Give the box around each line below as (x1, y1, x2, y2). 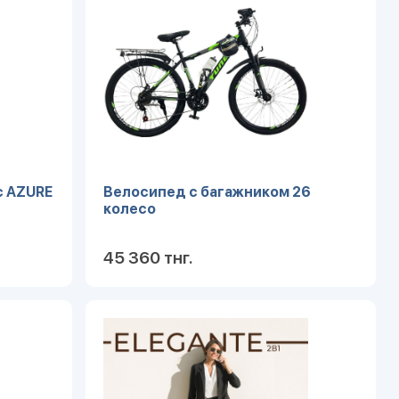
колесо (103, 200, 157, 217)
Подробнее (274, 306, 358, 323)
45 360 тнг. (103, 248, 193, 268)
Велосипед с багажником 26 (103, 183, 312, 200)
